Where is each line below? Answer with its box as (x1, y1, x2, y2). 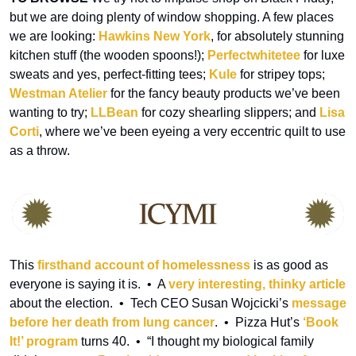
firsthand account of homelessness (37, 257, 250, 272)
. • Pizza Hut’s (215, 315, 303, 329)
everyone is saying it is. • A (10, 277, 168, 291)
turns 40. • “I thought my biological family (78, 334, 314, 348)
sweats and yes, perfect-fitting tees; (10, 67, 209, 81)
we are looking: (10, 29, 99, 43)
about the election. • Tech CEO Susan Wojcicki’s (10, 296, 292, 310)
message (292, 296, 346, 310)
